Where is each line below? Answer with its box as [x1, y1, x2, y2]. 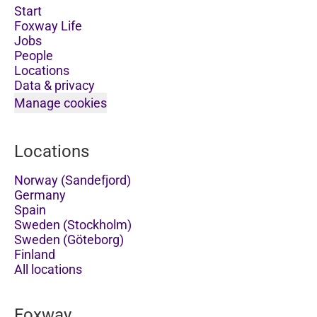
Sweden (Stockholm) [14, 217, 132, 232]
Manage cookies [14, 95, 107, 110]
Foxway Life [14, 18, 82, 33]
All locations [14, 261, 82, 277]
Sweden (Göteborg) [14, 231, 124, 247]
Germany [14, 187, 66, 202]
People [14, 47, 53, 63]
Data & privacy [14, 77, 95, 93]
